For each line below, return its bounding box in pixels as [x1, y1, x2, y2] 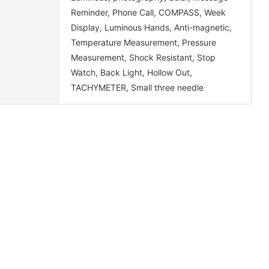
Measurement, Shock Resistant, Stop [70, 52, 216, 62]
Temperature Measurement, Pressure [70, 37, 216, 47]
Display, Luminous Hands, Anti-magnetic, [70, 22, 232, 32]
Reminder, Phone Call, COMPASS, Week [70, 7, 226, 17]
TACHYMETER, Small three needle [70, 82, 204, 92]
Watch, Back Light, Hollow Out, [70, 67, 192, 77]
